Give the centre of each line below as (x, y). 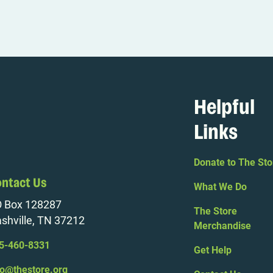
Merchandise (222, 226)
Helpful (224, 108)
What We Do (220, 187)
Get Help (212, 250)
